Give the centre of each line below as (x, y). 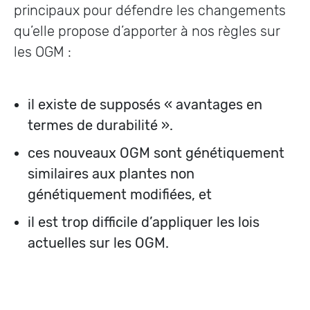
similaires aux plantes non (111, 174)
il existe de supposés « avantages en (145, 104)
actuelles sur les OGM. (98, 243)
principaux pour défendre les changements (150, 10)
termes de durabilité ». (100, 125)
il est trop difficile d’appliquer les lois (144, 222)
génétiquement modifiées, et (121, 194)
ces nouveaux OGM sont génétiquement (156, 153)
